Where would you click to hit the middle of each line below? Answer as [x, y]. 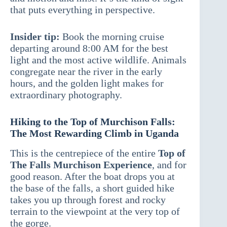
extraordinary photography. [66, 95]
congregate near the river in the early [86, 72]
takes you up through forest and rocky [88, 200]
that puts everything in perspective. [83, 10]
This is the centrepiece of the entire [84, 153]
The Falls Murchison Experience [81, 165]
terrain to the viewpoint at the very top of [95, 212]
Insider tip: [35, 37]
